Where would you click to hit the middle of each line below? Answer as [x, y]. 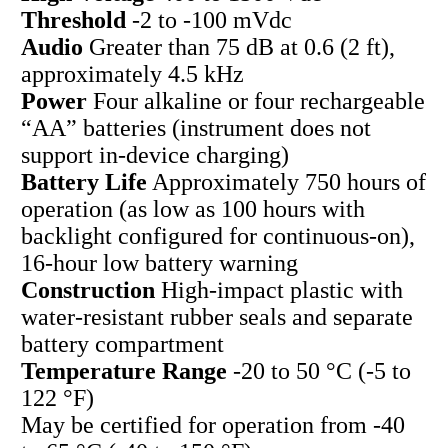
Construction [87, 290]
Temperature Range [123, 371]
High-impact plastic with [278, 290]
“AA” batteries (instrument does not [195, 128]
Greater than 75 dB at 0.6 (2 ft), [238, 47]
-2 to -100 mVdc [208, 20]
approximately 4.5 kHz [132, 74]
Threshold [73, 20]
